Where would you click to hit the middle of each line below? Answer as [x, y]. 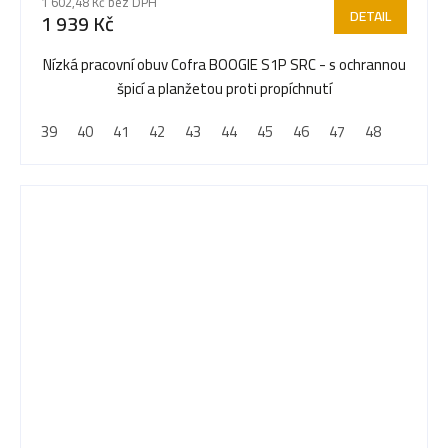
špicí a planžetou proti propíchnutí [224, 88]
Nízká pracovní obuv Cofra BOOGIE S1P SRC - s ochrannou [224, 64]
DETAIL [370, 15]
